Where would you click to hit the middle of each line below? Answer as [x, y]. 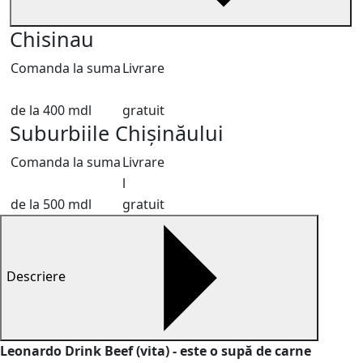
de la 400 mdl [51, 110]
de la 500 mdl [51, 204]
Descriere [38, 277]
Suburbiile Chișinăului [117, 133]
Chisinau [52, 39]
